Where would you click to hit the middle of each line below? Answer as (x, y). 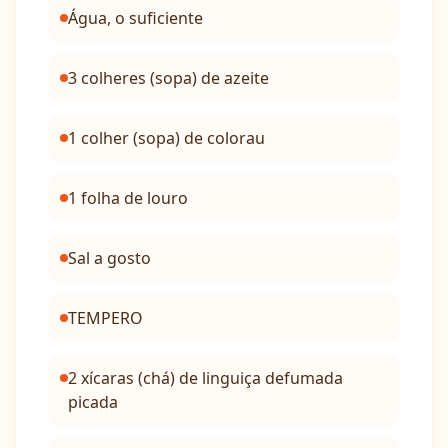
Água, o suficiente (135, 18)
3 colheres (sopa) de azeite (168, 78)
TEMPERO (105, 318)
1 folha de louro (128, 198)
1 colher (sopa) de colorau (166, 138)
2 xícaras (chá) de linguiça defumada (205, 378)
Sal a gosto (109, 258)
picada (93, 402)
